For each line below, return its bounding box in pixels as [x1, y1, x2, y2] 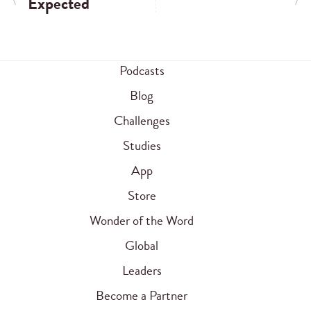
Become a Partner [96, 285, 187, 305]
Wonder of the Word [90, 210, 194, 230]
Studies [122, 135, 161, 155]
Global [125, 235, 158, 255]
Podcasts [119, 60, 165, 81]
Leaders [121, 260, 162, 280]
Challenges [113, 110, 170, 131]
